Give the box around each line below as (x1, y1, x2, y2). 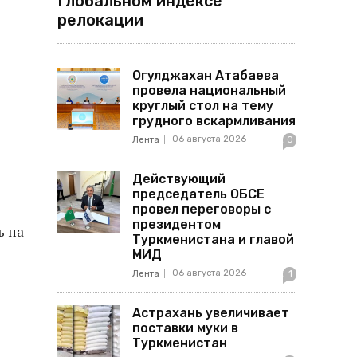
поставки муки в (132, 320, 238, 335)
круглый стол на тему (132, 98, 273, 113)
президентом (132, 217, 221, 232)
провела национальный (132, 83, 286, 98)
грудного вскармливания (132, 113, 296, 128)
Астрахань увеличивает (132, 305, 289, 320)
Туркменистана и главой (132, 232, 294, 247)
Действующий (132, 171, 226, 186)
